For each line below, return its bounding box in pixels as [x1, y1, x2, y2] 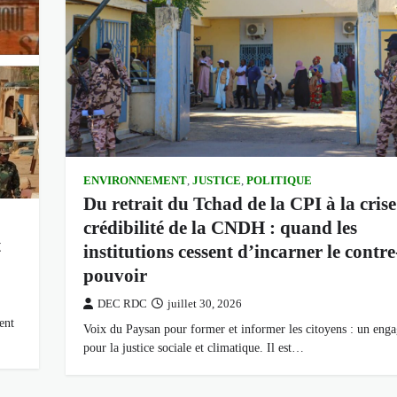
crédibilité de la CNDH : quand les [82, 217, 357, 239]
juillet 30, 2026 [167, 298, 242, 311]
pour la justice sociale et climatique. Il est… [82, 340, 304, 355]
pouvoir [82, 265, 147, 287]
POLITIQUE [245, 175, 312, 188]
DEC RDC [97, 298, 147, 311]
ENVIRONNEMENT [82, 175, 187, 188]
